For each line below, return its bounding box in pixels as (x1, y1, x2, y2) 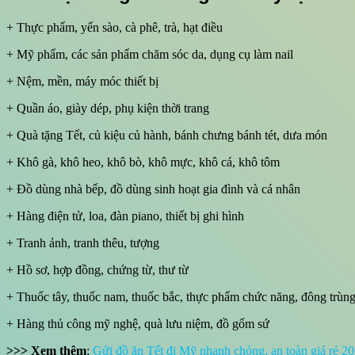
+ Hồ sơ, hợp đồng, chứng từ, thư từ (6, 263, 189, 277)
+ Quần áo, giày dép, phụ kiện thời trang (6, 101, 209, 115)
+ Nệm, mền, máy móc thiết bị (6, 74, 158, 88)
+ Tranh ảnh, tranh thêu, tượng (6, 236, 159, 250)
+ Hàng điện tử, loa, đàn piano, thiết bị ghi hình (6, 209, 244, 223)
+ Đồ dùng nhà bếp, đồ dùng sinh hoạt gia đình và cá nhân (6, 182, 300, 196)
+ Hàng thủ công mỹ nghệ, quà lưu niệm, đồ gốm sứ (6, 317, 269, 330)
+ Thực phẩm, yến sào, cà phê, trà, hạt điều (6, 21, 223, 34)
